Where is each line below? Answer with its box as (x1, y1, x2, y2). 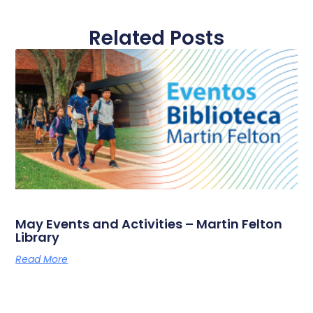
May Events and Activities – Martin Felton (15, 215, 283, 233)
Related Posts (89, 24, 224, 52)
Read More (15, 252, 68, 267)
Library (15, 228, 60, 247)
